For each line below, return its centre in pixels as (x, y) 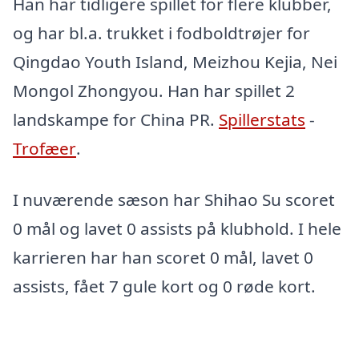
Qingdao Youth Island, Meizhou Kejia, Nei (175, 62)
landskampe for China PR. (116, 120)
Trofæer (44, 149)
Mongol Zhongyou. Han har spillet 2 (154, 91)
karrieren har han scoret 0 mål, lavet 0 (163, 258)
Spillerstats (262, 120)
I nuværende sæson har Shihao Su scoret (174, 200)
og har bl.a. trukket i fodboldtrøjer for (161, 33)
